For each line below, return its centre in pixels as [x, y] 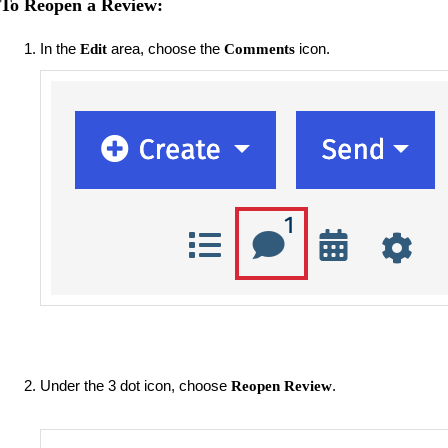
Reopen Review [281, 385]
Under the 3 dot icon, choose [135, 385]
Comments [259, 48]
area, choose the [165, 48]
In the [60, 48]
